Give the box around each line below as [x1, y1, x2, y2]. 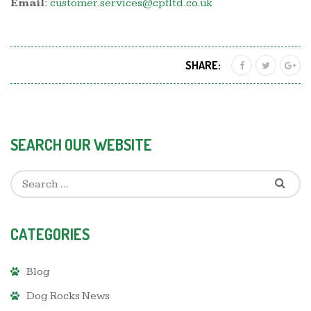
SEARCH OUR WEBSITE [10, 135, 152, 154]
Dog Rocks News [26, 289, 110, 303]
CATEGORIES [10, 224, 90, 244]
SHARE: [185, 58, 221, 72]
